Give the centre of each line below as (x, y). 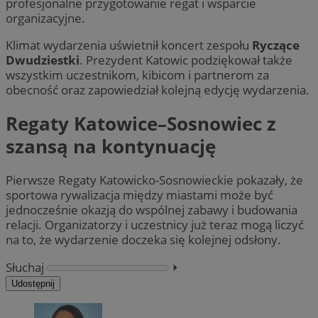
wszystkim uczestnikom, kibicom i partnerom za (137, 75)
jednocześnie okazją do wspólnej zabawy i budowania (152, 210)
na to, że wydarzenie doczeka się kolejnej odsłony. (143, 240)
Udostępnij (33, 283)
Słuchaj (25, 267)
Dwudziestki (43, 60)
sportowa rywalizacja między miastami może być (139, 195)
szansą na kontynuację (111, 147)
